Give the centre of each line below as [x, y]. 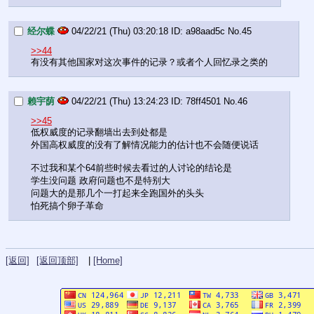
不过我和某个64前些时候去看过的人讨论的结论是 [131, 168]
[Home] [108, 261]
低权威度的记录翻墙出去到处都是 [99, 132]
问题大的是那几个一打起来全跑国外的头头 [117, 193]
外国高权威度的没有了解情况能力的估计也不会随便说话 [145, 145]
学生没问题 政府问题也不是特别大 [101, 181]
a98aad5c [205, 32]
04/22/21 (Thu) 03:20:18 [120, 32]
